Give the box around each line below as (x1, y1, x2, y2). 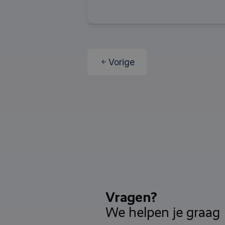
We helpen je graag (105, 204, 220, 220)
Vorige (108, 56, 135, 67)
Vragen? (105, 188, 157, 205)
